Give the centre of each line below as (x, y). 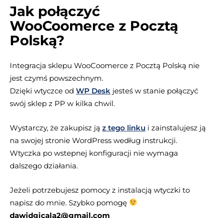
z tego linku (124, 127)
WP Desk (93, 91)
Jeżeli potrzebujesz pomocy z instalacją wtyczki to (100, 190)
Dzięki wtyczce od (43, 91)
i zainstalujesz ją (176, 127)
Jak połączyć (55, 11)
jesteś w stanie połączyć (154, 91)
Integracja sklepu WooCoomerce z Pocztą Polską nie (105, 65)
